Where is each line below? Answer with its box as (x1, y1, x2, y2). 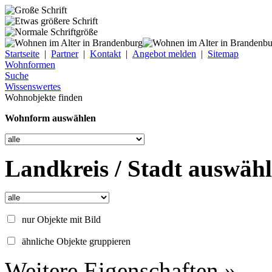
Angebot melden (132, 49, 196, 59)
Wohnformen (5, 59, 55, 70)
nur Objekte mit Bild (22, 214, 101, 225)
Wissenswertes (5, 81, 61, 92)
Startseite (5, 49, 39, 59)
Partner (51, 49, 78, 59)
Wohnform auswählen (5, 113, 96, 123)
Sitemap (208, 49, 239, 59)
